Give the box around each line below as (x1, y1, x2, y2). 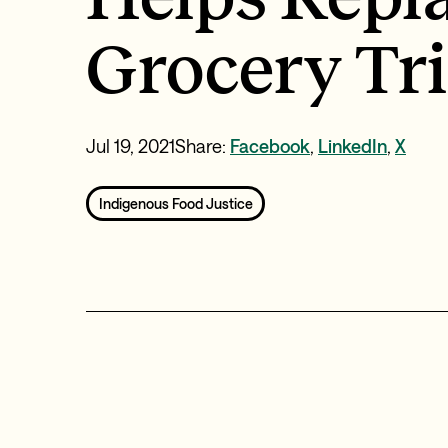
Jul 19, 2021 (86, 135, 175, 157)
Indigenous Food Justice (98, 194, 253, 212)
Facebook (230, 135, 310, 157)
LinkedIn (318, 135, 387, 157)
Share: (175, 135, 230, 157)
